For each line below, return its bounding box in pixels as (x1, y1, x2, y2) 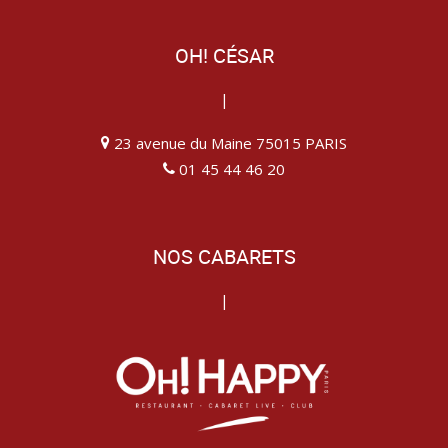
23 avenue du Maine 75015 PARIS (110, 133, 347, 153)
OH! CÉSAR (174, 42, 274, 70)
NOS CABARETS (152, 243, 296, 271)
